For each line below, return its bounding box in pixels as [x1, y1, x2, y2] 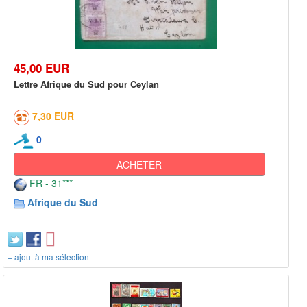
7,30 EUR [32, 109, 74, 123]
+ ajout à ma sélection [8, 250, 89, 262]
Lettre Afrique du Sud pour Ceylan [14, 77, 159, 91]
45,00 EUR [14, 60, 69, 77]
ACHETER [116, 157, 162, 171]
